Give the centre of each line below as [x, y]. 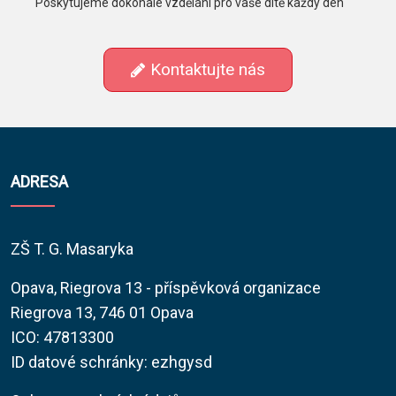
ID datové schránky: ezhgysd [111, 362]
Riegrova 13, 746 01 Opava [102, 313]
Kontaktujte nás [207, 70]
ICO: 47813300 [62, 338]
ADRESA [39, 182]
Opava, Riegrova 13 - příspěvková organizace [166, 288]
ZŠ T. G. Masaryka [72, 249]
